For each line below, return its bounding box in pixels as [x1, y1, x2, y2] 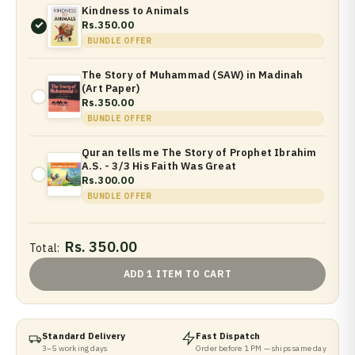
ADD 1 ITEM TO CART [123, 267, 232, 280]
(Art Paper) [82, 81, 140, 95]
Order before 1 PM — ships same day [196, 342, 326, 353]
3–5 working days [42, 342, 108, 353]
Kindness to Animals [82, 3, 189, 17]
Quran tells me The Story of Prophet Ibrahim [82, 145, 317, 159]
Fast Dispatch [196, 330, 261, 342]
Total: [29, 240, 63, 255]
